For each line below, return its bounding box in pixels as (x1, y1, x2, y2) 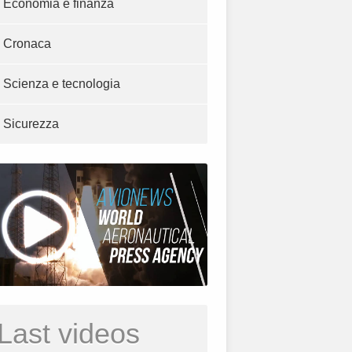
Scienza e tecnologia (3, 77, 120, 91)
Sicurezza (3, 117, 59, 131)
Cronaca (3, 37, 51, 51)
